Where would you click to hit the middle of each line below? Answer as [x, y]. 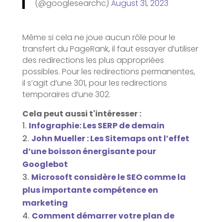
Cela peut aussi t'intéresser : [82, 113]
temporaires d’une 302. [66, 94]
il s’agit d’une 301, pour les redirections [94, 83]
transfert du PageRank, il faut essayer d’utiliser [110, 49]
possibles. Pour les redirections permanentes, [109, 71]
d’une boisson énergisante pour [89, 151]
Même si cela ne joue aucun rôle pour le [99, 37]
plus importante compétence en [90, 190]
